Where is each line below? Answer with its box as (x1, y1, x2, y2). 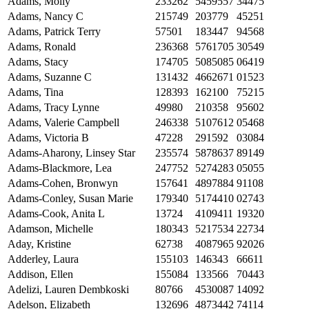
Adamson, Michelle (8, 223, 93, 235)
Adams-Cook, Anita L (8, 208, 105, 220)
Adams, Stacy (8, 56, 68, 68)
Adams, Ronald (8, 41, 76, 53)
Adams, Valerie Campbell (8, 117, 119, 129)
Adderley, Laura (8, 253, 79, 266)
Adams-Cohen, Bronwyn (8, 177, 118, 190)
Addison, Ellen (8, 268, 73, 281)
